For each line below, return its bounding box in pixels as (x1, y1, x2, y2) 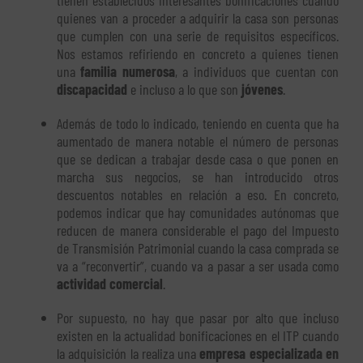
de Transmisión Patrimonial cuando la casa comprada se (57, 239, 339, 258)
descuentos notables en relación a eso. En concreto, (57, 186, 339, 204)
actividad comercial (57, 275, 163, 293)
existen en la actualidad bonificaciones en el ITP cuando (57, 327, 339, 345)
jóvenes (241, 80, 283, 99)
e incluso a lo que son (127, 80, 241, 99)
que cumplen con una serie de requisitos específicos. (57, 27, 339, 45)
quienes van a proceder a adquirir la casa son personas (57, 9, 339, 28)
